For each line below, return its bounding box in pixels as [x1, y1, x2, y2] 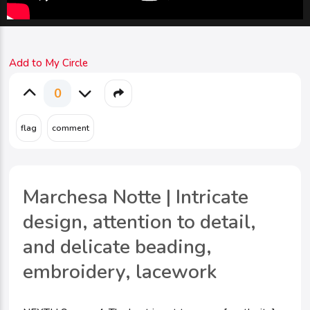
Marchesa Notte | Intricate [23, 184, 249, 210]
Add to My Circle [9, 56, 89, 70]
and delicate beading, [23, 234, 212, 260]
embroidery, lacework [23, 259, 217, 285]
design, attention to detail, [23, 209, 257, 235]
